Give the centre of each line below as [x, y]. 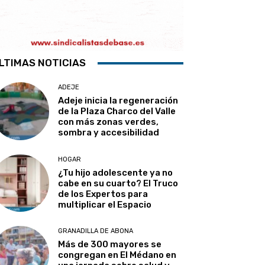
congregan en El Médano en [117, 255]
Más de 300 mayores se [110, 244]
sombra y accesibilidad [109, 133]
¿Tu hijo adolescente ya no [116, 172]
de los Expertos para [103, 194]
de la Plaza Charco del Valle [117, 112]
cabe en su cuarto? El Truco [118, 183]
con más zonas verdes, [109, 122]
